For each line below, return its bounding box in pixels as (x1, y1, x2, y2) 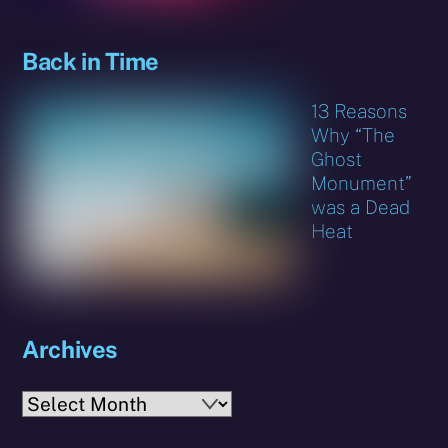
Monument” (311, 172, 412, 195)
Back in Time (22, 46, 159, 75)
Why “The (311, 124, 396, 147)
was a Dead (311, 196, 411, 219)
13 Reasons (311, 100, 408, 123)
